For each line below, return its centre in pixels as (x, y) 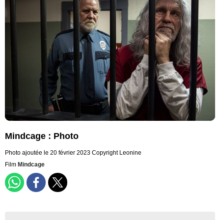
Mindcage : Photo (42, 136)
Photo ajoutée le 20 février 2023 (48, 153)
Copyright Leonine (117, 153)
